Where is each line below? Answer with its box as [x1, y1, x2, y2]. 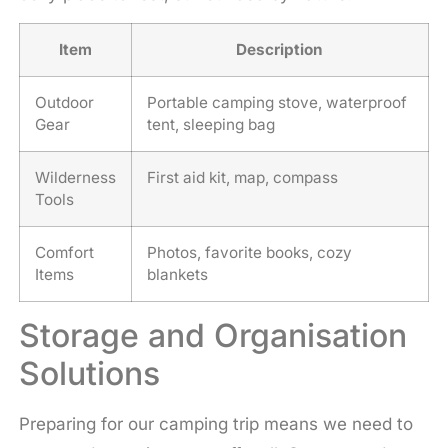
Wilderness [34, 167, 116, 187]
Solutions [18, 353, 160, 393]
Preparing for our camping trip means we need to [18, 413, 413, 434]
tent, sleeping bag [146, 114, 275, 134]
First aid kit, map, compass [146, 167, 338, 187]
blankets [146, 264, 208, 284]
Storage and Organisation [18, 315, 407, 355]
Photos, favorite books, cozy [146, 242, 352, 262]
